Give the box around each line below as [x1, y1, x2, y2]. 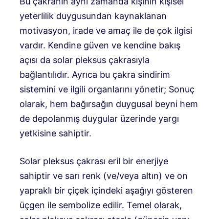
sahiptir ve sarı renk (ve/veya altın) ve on [20, 171, 188, 181]
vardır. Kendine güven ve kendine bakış [20, 40, 180, 50]
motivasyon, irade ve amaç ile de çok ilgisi [20, 25, 192, 36]
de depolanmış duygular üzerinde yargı [20, 113, 179, 124]
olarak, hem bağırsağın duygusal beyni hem [20, 99, 198, 109]
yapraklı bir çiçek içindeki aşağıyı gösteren [20, 185, 193, 196]
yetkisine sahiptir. [20, 128, 91, 138]
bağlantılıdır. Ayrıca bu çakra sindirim [20, 69, 170, 80]
